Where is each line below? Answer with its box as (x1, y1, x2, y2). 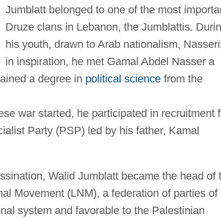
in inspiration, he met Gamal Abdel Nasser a (5, 55, 215, 68)
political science (85, 72, 161, 85)
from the (160, 72, 203, 85)
